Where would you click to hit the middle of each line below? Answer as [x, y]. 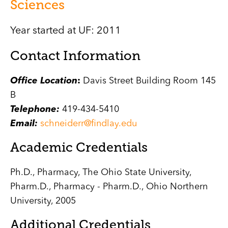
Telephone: [36, 109]
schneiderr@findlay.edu [89, 124]
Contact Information [75, 56]
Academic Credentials [79, 147]
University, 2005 [43, 201]
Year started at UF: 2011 [66, 31]
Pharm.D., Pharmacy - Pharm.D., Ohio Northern [109, 187]
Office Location [44, 81]
